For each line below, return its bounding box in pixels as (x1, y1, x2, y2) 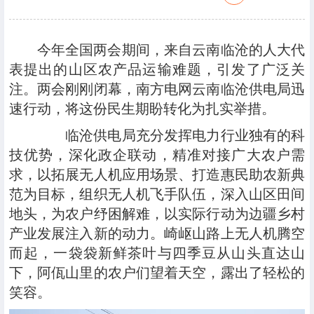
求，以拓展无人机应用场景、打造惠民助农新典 (8, 167, 306, 183)
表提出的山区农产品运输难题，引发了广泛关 (8, 62, 306, 78)
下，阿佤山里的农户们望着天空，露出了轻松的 (8, 265, 306, 281)
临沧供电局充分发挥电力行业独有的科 (36, 128, 306, 144)
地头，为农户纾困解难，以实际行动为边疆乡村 (8, 206, 306, 222)
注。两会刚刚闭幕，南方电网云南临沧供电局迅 (8, 81, 306, 97)
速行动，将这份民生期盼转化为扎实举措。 (8, 101, 275, 117)
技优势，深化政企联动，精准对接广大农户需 (8, 147, 306, 163)
